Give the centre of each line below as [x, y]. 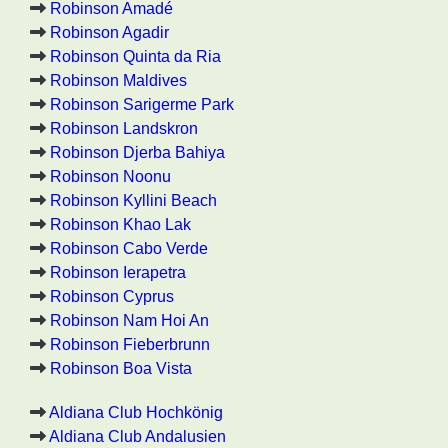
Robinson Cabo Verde [129, 248]
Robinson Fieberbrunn [130, 344]
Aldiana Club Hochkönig [136, 412]
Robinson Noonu [110, 176]
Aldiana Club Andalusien [137, 436]
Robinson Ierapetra [118, 272]
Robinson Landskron [124, 128]
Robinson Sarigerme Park [142, 104]
